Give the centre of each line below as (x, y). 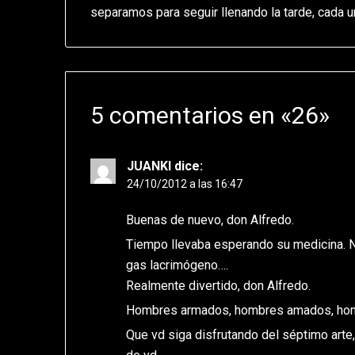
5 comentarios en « (191, 116)
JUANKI (149, 166)
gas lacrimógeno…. (177, 265)
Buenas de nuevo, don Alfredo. (210, 220)
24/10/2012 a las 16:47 (185, 184)
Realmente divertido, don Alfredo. (219, 286)
